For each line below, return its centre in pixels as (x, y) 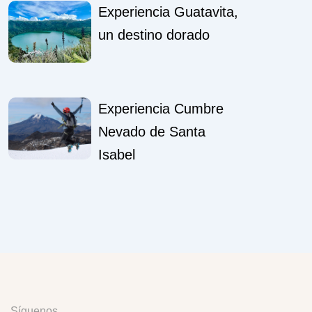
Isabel (116, 154)
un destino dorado (154, 34)
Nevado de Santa (151, 131)
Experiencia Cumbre (161, 108)
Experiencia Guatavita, (168, 11)
